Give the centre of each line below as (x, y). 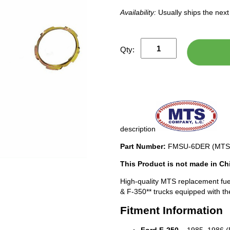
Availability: (139, 12)
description (138, 129)
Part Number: (143, 146)
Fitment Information (171, 210)
